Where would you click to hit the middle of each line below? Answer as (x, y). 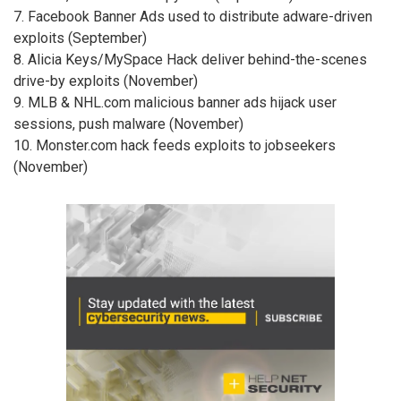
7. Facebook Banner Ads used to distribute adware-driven (193, 16)
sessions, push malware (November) (128, 124)
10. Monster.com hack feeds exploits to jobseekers (175, 145)
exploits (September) (80, 38)
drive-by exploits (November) (106, 81)
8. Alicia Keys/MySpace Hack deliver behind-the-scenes (190, 59)
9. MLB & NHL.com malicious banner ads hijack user (175, 102)
